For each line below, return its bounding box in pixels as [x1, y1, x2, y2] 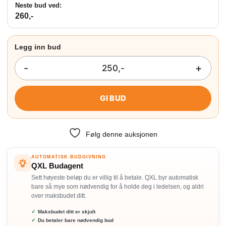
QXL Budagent [31, 161, 83, 170]
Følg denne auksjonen [86, 130, 157, 138]
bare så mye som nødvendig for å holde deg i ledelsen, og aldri [31, 183, 204, 190]
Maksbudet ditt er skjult [38, 209, 95, 214]
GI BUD [99, 93, 127, 103]
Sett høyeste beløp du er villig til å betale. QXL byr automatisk [31, 174, 198, 181]
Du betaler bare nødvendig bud [38, 217, 114, 223]
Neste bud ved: [15, 2, 62, 9]
